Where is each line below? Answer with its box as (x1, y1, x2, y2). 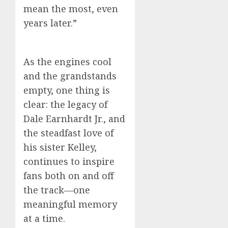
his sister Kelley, (23, 141, 97, 154)
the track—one (23, 184, 90, 196)
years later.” (23, 17, 77, 30)
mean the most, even (23, 3, 118, 15)
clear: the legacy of (23, 98, 107, 111)
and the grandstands (23, 70, 117, 82)
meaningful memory (23, 198, 117, 211)
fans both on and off (23, 169, 114, 182)
